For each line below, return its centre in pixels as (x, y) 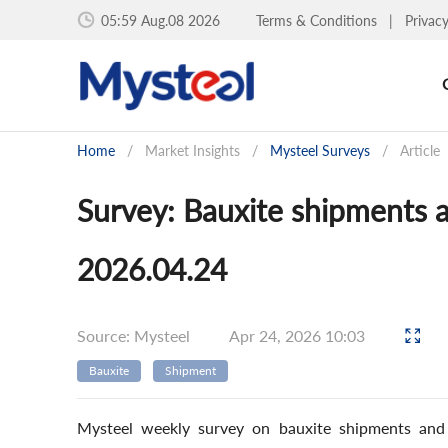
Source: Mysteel (133, 335)
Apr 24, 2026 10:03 (299, 335)
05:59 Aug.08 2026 (160, 20)
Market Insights (192, 150)
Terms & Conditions (318, 20)
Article (420, 150)
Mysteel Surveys (320, 150)
